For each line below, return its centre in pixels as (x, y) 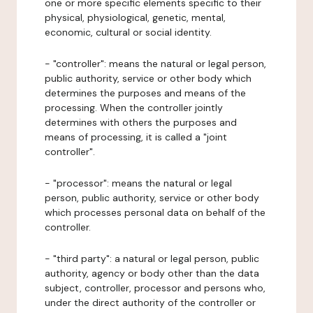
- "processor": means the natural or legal (138, 183)
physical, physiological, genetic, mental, (135, 17)
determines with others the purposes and (141, 122)
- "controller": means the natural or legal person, (155, 64)
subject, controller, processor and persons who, (155, 288)
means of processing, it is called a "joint (136, 137)
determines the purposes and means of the (145, 93)
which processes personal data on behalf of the (155, 212)
